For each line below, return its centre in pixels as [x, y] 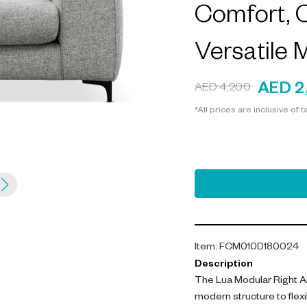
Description [224, 265]
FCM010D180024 [259, 248]
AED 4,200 [223, 89]
